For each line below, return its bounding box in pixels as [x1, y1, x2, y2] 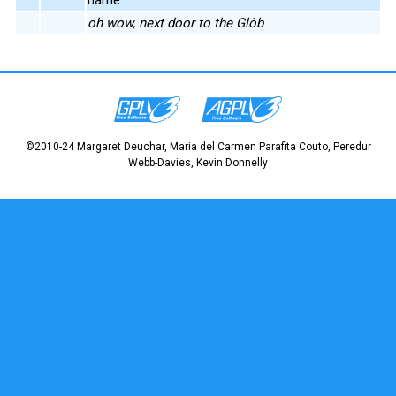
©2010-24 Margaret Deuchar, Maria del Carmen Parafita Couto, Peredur [25, 140, 371, 153]
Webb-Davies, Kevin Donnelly [128, 156, 268, 169]
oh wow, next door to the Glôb [88, 14, 263, 31]
